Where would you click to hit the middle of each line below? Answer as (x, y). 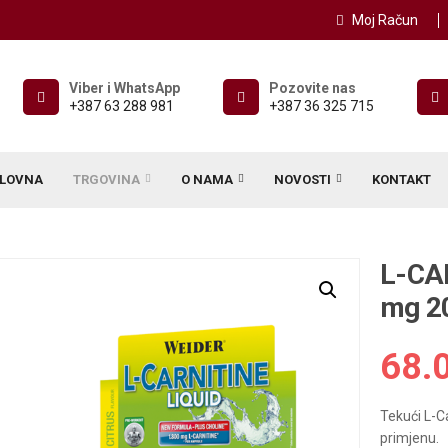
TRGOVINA (106, 180)
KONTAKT (401, 180)
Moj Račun (385, 20)
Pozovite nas (312, 88)
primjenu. (410, 437)
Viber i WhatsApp (124, 88)
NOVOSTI (302, 180)
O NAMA (206, 180)
